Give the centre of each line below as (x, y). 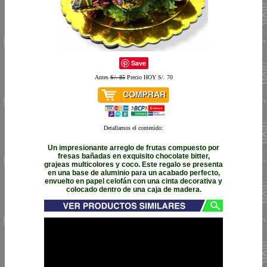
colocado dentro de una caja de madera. (133, 189)
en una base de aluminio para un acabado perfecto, (133, 173)
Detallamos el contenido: (133, 128)
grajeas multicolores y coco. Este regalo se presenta (133, 164)
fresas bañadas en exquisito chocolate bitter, (133, 156)
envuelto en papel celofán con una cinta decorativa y (133, 181)
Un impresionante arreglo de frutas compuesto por (133, 148)
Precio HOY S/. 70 (149, 77)
